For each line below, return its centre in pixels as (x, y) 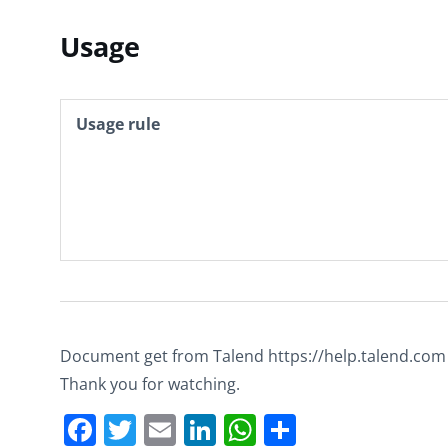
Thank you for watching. (150, 384)
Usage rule (118, 124)
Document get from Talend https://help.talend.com (253, 356)
